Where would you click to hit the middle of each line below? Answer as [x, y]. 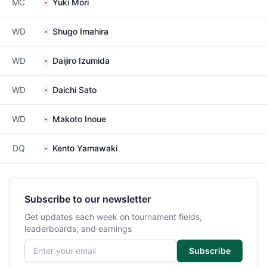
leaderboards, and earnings [78, 229]
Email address [51, 245]
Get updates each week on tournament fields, [113, 217]
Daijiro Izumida [81, 60]
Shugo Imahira [80, 31]
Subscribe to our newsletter [88, 199]
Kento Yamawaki [85, 148]
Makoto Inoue [79, 119]
